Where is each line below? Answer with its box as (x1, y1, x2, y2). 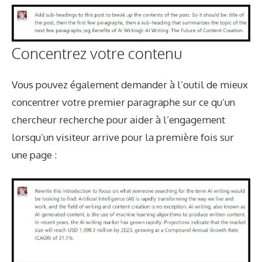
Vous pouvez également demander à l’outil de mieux (12, 78, 248, 91)
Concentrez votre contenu (12, 43, 182, 63)
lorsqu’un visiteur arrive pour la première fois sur (12, 130, 234, 143)
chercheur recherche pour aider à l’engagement (12, 113, 225, 126)
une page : (12, 148, 57, 161)
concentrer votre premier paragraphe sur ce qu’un (12, 95, 235, 108)
